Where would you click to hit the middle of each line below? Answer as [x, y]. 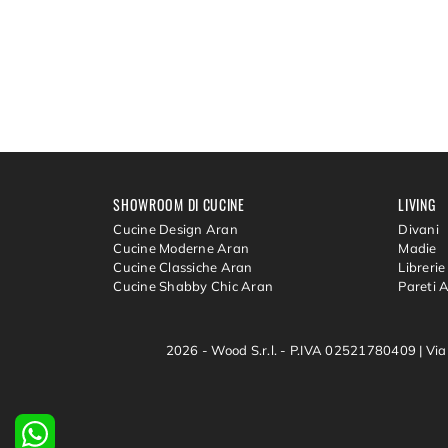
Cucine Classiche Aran [183, 267]
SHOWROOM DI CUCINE [179, 204]
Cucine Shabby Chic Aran [193, 286]
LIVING [417, 204]
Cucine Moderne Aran [181, 248]
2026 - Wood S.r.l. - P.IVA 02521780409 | [295, 350]
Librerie [422, 267]
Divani [418, 229]
